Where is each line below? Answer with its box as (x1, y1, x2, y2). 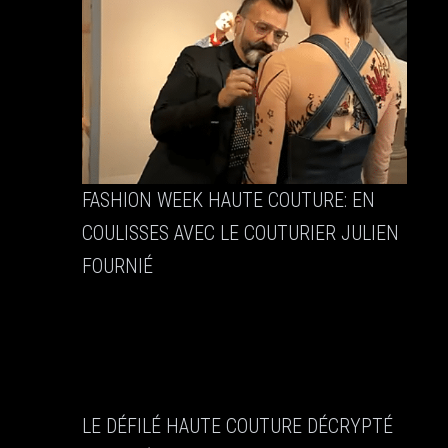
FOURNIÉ (81, 254, 153, 279)
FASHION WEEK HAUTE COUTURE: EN (81, 188, 375, 213)
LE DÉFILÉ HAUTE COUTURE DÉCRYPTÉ (81, 414, 393, 439)
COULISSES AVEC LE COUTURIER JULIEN (81, 221, 399, 246)
